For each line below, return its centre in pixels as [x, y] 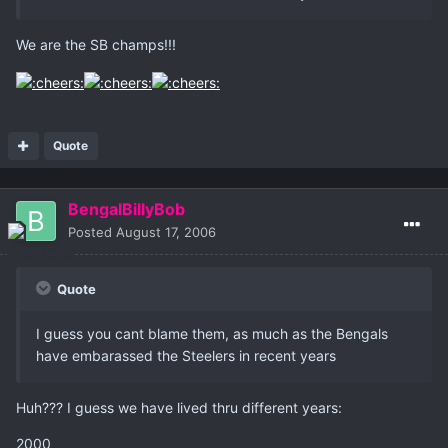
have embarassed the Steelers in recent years [186, 355]
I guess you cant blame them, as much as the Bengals [212, 333]
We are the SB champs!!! [96, 45]
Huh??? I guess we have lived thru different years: [179, 407]
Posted [92, 231]
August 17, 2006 [166, 231]
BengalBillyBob [126, 208]
